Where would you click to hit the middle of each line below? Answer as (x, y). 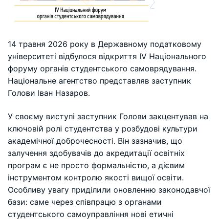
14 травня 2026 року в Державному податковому (105, 44)
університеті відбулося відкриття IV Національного (107, 56)
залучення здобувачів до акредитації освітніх (96, 153)
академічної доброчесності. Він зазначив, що (95, 141)
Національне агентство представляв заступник (99, 81)
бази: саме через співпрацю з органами (85, 202)
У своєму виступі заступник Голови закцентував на (108, 116)
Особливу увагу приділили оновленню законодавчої (109, 189)
